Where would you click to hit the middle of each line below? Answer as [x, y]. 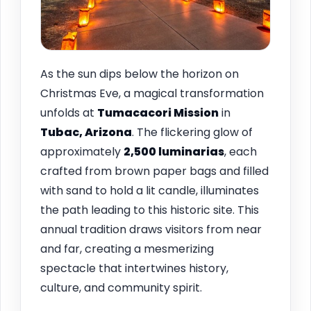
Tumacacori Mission [158, 112]
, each [241, 151]
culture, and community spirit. [121, 287]
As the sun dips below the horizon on [140, 74]
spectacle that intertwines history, [134, 268]
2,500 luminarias [174, 151]
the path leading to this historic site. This [150, 210]
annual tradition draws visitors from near [151, 229]
